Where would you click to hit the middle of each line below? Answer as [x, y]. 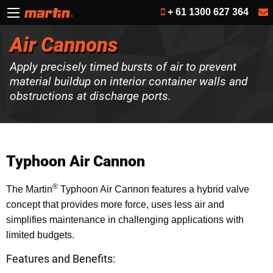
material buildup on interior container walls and [129, 82]
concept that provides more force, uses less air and [115, 204]
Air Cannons [64, 44]
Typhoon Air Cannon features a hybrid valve [154, 189]
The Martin [29, 189]
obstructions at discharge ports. [90, 96]
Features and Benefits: [61, 258]
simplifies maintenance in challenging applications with [125, 219]
